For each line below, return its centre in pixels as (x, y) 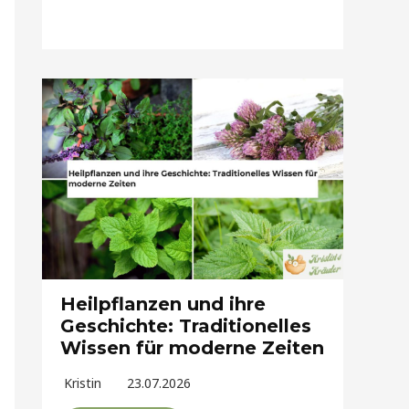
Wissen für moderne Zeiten (192, 348)
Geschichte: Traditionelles (186, 326)
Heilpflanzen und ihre (163, 304)
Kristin (83, 383)
